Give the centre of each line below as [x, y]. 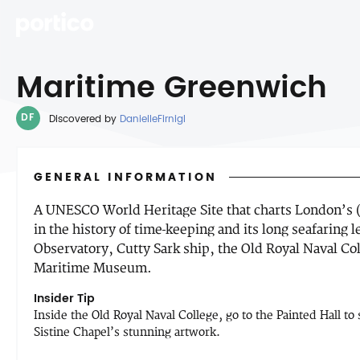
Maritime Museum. [93, 268]
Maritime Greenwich [172, 88]
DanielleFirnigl [153, 119]
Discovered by [84, 119]
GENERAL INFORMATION [125, 177]
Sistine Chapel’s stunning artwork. [127, 332]
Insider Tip [64, 299]
